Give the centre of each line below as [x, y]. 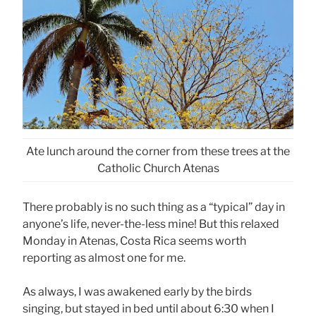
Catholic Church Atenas [158, 168]
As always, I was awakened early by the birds [137, 291]
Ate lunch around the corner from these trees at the [158, 151]
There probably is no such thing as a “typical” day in [154, 207]
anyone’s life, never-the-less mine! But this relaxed [151, 224]
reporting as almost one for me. [104, 257]
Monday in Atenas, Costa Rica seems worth [134, 241]
